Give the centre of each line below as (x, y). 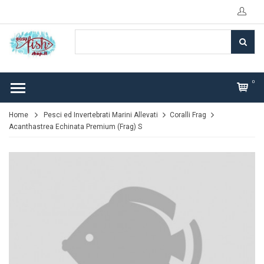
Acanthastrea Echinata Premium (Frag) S (75, 127)
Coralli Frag (188, 115)
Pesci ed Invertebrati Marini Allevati (101, 115)
